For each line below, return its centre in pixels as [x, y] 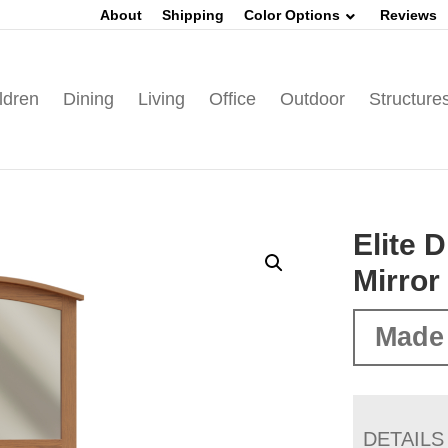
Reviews [408, 15]
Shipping [193, 15]
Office [232, 99]
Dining [88, 99]
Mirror [397, 280]
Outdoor [312, 99]
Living [161, 99]
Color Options [292, 15]
